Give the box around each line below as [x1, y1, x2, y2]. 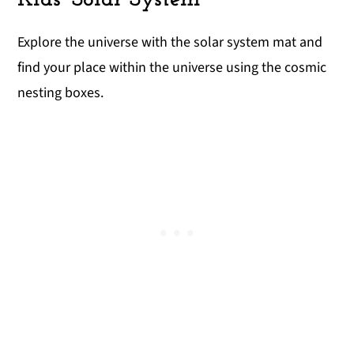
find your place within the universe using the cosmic [17, 57, 327, 77]
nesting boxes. [17, 82, 104, 103]
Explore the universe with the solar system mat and [17, 32, 323, 52]
